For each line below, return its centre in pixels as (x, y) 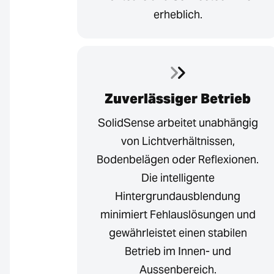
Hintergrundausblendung (178, 196)
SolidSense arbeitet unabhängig (178, 123)
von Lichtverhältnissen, (178, 141)
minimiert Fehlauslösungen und (178, 215)
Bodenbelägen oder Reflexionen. (178, 160)
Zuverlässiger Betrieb (178, 99)
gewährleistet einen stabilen (178, 233)
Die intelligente (178, 178)
